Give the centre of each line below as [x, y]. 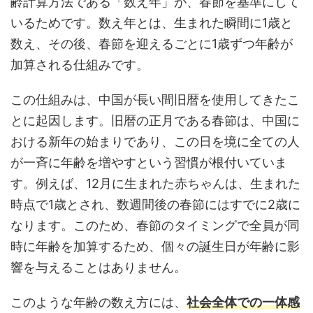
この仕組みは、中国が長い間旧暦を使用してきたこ [155, 99]
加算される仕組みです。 [80, 64]
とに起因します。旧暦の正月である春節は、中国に [155, 120]
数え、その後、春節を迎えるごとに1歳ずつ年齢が [152, 43]
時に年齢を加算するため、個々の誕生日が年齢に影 [155, 246]
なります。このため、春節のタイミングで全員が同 [155, 225]
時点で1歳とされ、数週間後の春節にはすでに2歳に [155, 204]
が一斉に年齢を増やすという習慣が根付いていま [149, 162]
